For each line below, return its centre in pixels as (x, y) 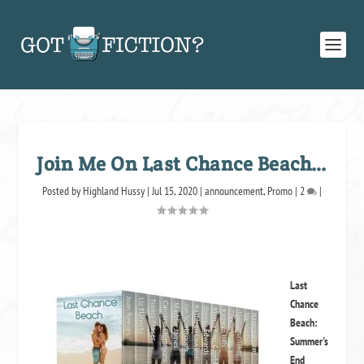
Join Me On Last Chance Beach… (182, 164)
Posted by (63, 191)
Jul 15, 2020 (175, 191)
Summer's (310, 341)
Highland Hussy (114, 191)
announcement (234, 191)
